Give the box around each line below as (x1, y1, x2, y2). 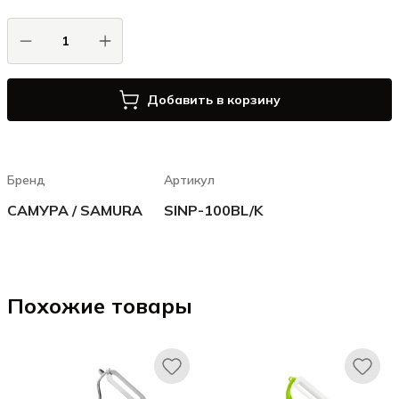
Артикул (164, 172, 215, 188)
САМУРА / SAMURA (7, 201, 142, 219)
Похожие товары (7, 292, 192, 319)
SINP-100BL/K (164, 201, 263, 219)
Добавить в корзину (147, 92, 281, 108)
